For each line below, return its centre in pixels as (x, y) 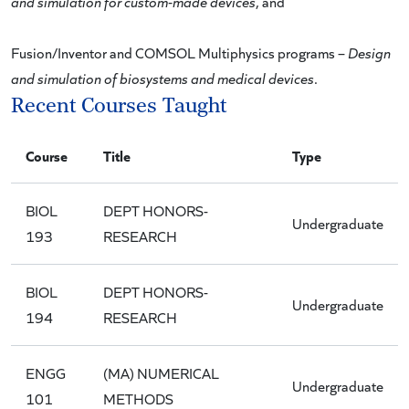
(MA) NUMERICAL (161, 373)
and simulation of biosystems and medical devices (163, 78)
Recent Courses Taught (119, 106)
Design (369, 52)
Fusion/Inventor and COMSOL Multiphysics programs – (179, 52)
